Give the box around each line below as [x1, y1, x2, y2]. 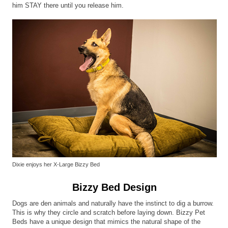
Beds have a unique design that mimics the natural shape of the [12, 217, 201, 225]
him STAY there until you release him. [12, 1, 124, 9]
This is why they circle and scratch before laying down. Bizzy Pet [12, 208, 206, 216]
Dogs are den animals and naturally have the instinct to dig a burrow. [12, 199, 214, 207]
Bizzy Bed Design [72, 181, 157, 193]
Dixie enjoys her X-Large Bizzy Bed [12, 161, 100, 167]
